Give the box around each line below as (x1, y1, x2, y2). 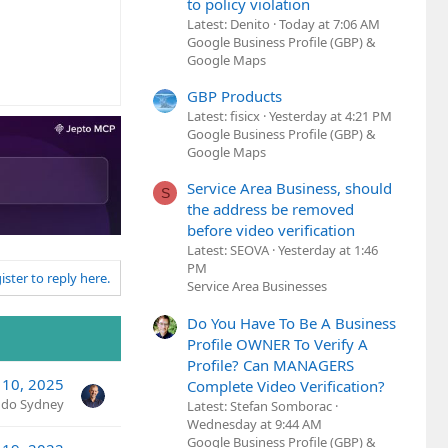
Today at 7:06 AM (279, 14, 380, 33)
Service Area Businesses (187, 277, 327, 296)
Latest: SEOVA (187, 241, 269, 260)
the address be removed (187, 199, 354, 220)
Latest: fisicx (187, 107, 260, 126)
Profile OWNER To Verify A (187, 333, 368, 354)
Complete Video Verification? (187, 375, 385, 396)
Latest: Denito (187, 14, 270, 33)
